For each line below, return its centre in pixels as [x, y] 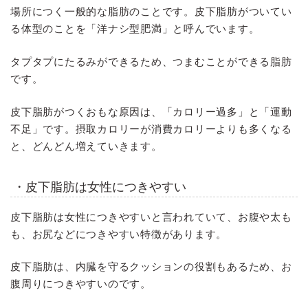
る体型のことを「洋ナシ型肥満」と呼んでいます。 [135, 29]
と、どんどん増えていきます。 [86, 146]
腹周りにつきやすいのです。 [81, 284]
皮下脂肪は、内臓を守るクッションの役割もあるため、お [151, 267]
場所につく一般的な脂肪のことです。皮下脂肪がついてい [151, 12]
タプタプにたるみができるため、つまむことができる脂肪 [151, 62]
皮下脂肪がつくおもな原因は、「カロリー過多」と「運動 [151, 111]
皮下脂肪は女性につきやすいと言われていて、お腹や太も [151, 217]
